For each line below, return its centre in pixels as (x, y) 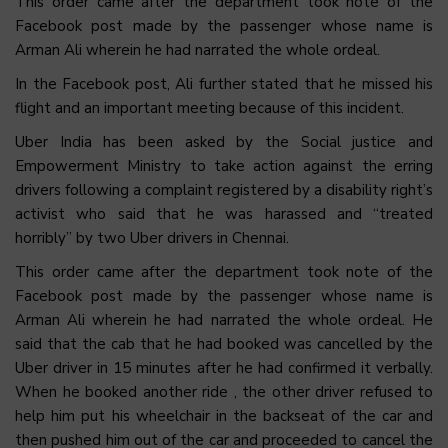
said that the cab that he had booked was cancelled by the (224, 344)
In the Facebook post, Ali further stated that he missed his (224, 84)
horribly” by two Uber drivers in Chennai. (152, 238)
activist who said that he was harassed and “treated (224, 214)
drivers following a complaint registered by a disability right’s (224, 190)
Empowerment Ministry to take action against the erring (224, 166)
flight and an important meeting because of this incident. (209, 108)
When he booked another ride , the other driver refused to (224, 392)
